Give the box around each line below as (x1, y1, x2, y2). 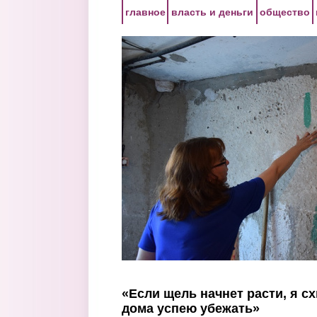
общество (260, 6, 310, 18)
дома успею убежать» (122, 301, 260, 316)
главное (125, 6, 166, 18)
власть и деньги (171, 6, 253, 18)
